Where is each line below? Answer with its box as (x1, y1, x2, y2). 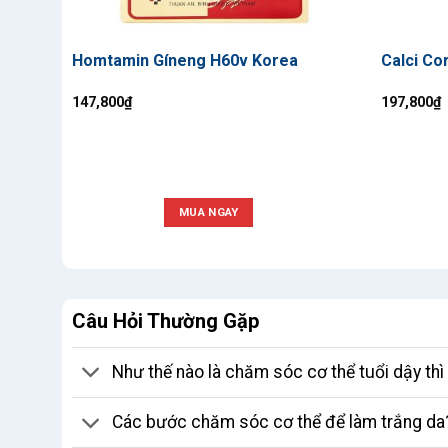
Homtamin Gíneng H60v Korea (71, 51, 298, 71)
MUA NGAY (178, 205, 239, 220)
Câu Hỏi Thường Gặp (72, 308, 259, 333)
